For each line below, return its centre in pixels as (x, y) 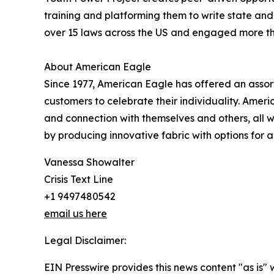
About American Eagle (98, 67)
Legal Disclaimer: (85, 241)
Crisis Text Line (79, 180)
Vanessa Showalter (89, 162)
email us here (76, 214)
